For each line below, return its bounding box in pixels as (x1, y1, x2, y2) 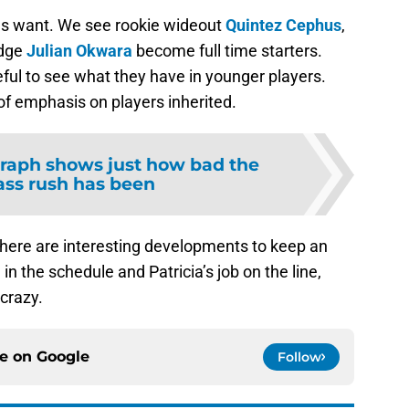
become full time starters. (132, 41, 322, 61)
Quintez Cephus (225, 16, 341, 36)
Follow (278, 349, 321, 366)
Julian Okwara (26, 41, 132, 61)
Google (37, 348, 89, 366)
